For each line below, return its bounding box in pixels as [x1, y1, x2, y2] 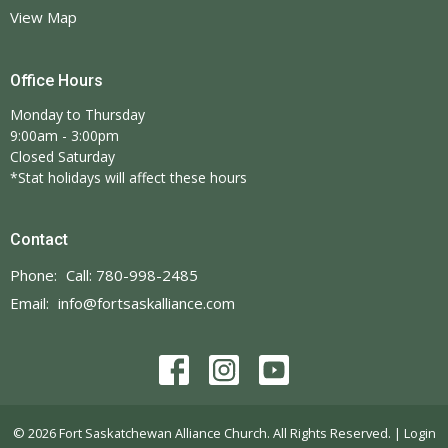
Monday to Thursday [10, 105, 145, 125]
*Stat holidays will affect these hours [10, 168, 247, 188]
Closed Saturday [10, 147, 115, 167]
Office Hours [10, 70, 103, 90]
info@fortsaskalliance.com [58, 292, 235, 313]
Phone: [10, 264, 61, 285]
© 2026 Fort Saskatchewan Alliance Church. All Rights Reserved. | [12, 423, 404, 442]
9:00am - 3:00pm [10, 126, 119, 146]
